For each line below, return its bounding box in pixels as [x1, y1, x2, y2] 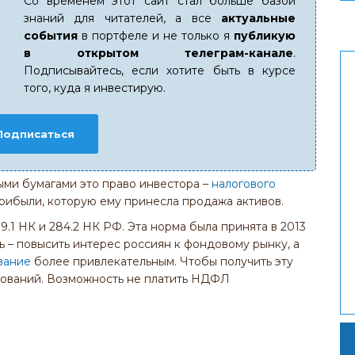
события [24, 29, 78, 43]
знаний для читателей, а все [24, 11, 221, 25]
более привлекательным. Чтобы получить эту [31, 254, 293, 269]
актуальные [221, 11, 296, 25]
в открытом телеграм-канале [24, 46, 293, 60]
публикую [234, 29, 296, 43]
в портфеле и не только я [78, 29, 234, 43]
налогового [212, 177, 276, 191]
